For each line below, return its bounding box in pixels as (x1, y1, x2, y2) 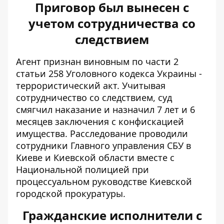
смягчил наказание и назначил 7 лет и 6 (16, 103, 195, 115)
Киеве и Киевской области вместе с (16, 151, 174, 163)
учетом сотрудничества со (28, 15, 195, 31)
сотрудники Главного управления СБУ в (16, 139, 191, 151)
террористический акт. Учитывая (16, 79, 165, 91)
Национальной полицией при (16, 163, 149, 175)
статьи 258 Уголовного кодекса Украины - (16, 67, 202, 79)
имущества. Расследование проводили (16, 127, 188, 139)
